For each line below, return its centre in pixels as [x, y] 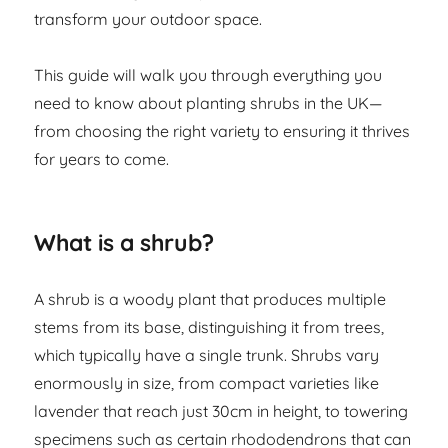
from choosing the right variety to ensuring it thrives [222, 131]
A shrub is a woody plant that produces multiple [210, 299]
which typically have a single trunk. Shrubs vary [207, 355]
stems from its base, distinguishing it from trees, [209, 327]
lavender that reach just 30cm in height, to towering [221, 411]
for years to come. [102, 159]
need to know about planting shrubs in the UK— [208, 103]
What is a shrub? [124, 243]
